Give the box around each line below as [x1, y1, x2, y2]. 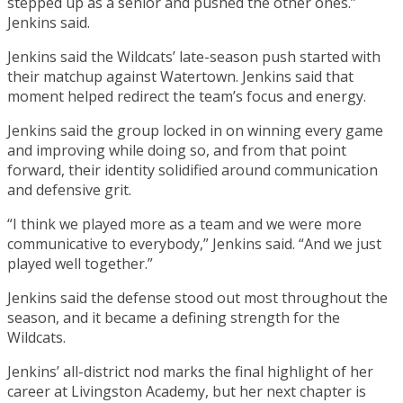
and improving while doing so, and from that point [7, 139, 346, 160]
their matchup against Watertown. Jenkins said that [7, 66, 354, 86]
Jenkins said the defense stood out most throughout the [7, 287, 388, 308]
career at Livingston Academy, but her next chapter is [7, 381, 366, 401]
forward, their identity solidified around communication [7, 159, 378, 180]
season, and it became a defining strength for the [7, 307, 340, 327]
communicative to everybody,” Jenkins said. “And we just [7, 233, 381, 254]
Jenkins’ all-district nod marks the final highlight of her [7, 361, 373, 381]
